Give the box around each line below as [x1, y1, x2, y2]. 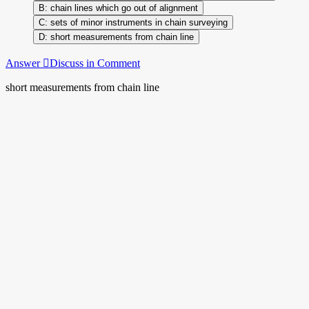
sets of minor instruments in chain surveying [48, 17, 228, 28]
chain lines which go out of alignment [50, 2, 198, 13]
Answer [6, 57, 43, 69]
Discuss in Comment [50, 57, 140, 69]
